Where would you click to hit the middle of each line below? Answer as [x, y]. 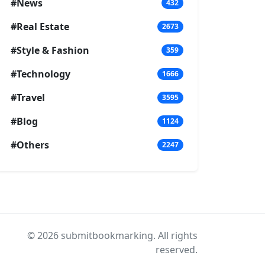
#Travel [28, 97]
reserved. [177, 249]
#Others [30, 145]
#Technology [41, 74]
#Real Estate [40, 26]
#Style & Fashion [50, 50]
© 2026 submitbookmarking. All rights [112, 235]
